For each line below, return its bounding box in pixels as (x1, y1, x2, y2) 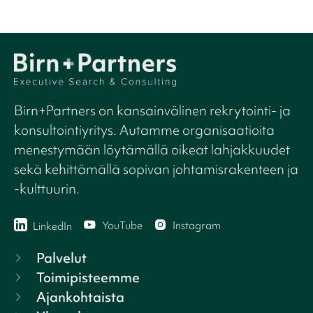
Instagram (173, 218, 221, 233)
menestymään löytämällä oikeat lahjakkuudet (14, 140, 290, 159)
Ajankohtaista (36, 288, 124, 307)
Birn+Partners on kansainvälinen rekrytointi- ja (14, 101, 291, 120)
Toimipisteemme (36, 268, 140, 287)
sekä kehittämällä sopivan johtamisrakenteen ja (14, 160, 298, 179)
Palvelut (36, 249, 87, 268)
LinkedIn (33, 219, 72, 233)
